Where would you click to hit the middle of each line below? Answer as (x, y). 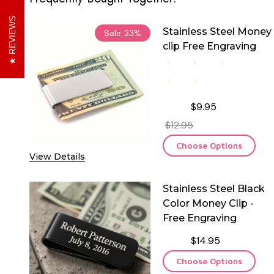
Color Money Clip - (208, 203)
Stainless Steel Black (214, 188)
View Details (57, 156)
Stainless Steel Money (217, 31)
